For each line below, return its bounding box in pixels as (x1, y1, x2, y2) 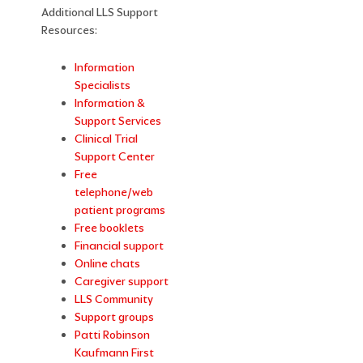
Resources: (41, 23, 98, 38)
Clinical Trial (75, 131, 139, 147)
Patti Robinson (75, 327, 151, 343)
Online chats (75, 256, 141, 271)
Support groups (75, 310, 155, 325)
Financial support (75, 238, 164, 254)
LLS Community (75, 292, 154, 307)
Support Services (75, 113, 162, 129)
